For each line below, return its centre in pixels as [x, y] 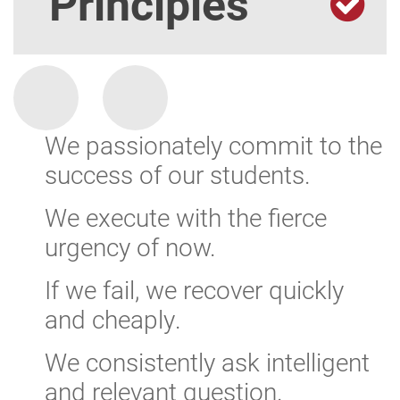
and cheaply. [113, 319]
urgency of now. [130, 246]
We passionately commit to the [213, 145]
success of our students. [178, 174]
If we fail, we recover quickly [194, 289]
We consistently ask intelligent [207, 362]
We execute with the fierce [186, 217]
